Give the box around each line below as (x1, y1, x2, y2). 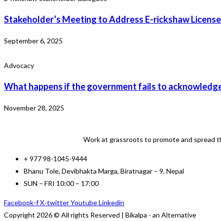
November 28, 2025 (4, 104, 64, 112)
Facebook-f (4, 198, 38, 207)
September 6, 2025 (4, 37, 63, 45)
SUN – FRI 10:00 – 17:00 (24, 179, 99, 188)
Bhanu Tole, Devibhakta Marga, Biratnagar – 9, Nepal (24, 167, 184, 176)
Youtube (71, 198, 97, 207)
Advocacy (4, 61, 34, 70)
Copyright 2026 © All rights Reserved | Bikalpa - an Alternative (4, 211, 196, 220)
